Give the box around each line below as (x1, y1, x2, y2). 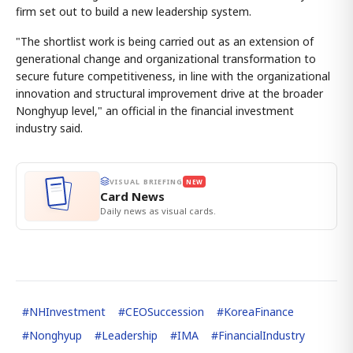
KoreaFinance (224, 303, 294, 319)
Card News (100, 188, 165, 204)
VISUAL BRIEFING (110, 176, 184, 187)
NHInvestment (29, 303, 106, 319)
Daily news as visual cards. (100, 204, 216, 217)
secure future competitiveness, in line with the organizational (16, 68, 330, 84)
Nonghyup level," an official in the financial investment (16, 102, 294, 118)
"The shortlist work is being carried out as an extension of (16, 33, 314, 49)
